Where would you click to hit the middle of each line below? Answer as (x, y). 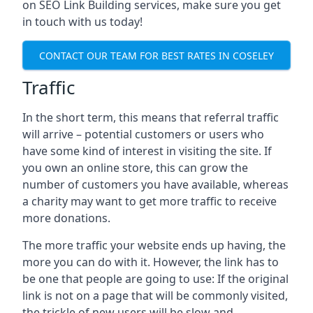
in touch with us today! (82, 22)
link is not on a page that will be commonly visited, (155, 296)
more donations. (66, 218)
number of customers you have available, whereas (155, 184)
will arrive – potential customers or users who (143, 134)
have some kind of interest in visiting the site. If (147, 151)
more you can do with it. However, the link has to (151, 262)
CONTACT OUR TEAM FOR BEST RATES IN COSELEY (156, 55)
